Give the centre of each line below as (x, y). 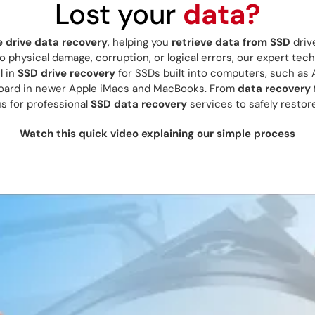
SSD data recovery (139, 104)
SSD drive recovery (66, 73)
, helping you (139, 43)
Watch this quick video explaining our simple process (157, 134)
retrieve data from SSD (231, 43)
